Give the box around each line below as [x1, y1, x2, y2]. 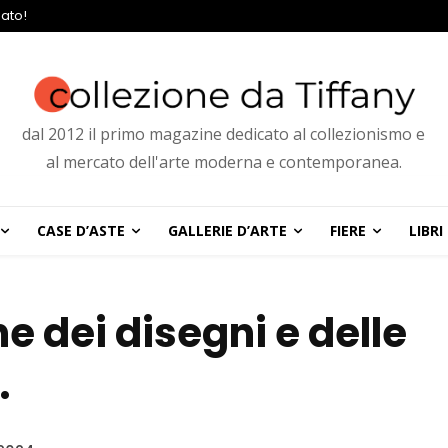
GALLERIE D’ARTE [167, 221, 287, 241]
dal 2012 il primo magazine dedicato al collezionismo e [22, 123, 426, 146]
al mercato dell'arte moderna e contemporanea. [45, 151, 402, 174]
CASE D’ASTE [36, 221, 125, 241]
